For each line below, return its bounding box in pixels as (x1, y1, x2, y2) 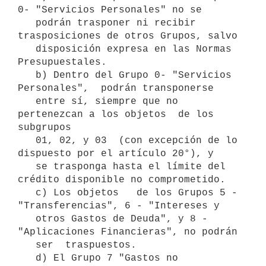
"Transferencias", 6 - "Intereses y (18, 200, 220, 211)
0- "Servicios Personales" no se (18, 4, 202, 15)
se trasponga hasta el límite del (18, 161, 36, 172)
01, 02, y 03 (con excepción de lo (18, 135, 36, 146)
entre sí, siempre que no (18, 96, 36, 107)
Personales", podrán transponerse (18, 83, 214, 94)
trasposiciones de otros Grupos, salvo (18, 30, 237, 42)
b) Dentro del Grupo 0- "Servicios (18, 69, 36, 81)
